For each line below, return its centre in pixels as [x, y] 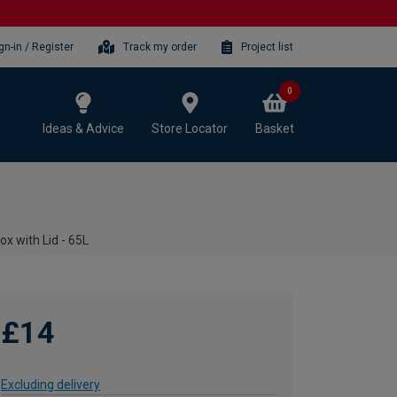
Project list [267, 47]
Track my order [160, 47]
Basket [275, 128]
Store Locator [190, 128]
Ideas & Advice [83, 128]
